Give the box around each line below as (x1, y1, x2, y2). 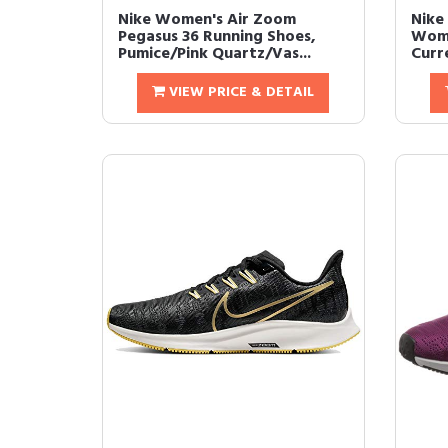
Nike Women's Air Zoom (118, 7, 296, 33)
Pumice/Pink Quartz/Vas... (118, 41, 311, 67)
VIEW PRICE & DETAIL (165, 81, 315, 104)
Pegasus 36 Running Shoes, (118, 24, 316, 50)
